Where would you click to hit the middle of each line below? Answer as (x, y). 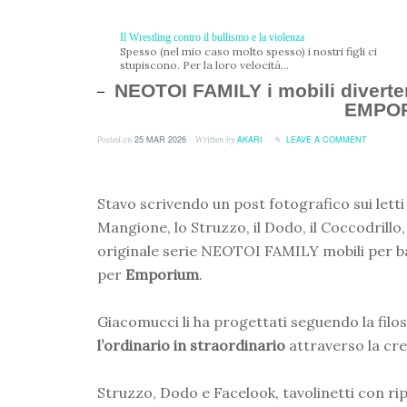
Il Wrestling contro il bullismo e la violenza (212, 37)
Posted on (116, 139)
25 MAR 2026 (160, 139)
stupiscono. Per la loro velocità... (204, 65)
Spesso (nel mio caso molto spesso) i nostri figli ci (248, 51)
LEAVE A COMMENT (327, 139)
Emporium (162, 274)
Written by (215, 139)
